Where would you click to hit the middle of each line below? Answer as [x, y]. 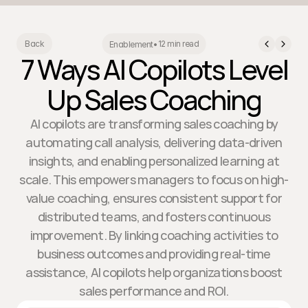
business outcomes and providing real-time [154, 254]
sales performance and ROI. [154, 291]
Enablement [131, 44]
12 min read [178, 43]
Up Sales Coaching [154, 99]
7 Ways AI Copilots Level [154, 69]
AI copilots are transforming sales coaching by [154, 124]
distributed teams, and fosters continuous [154, 217]
